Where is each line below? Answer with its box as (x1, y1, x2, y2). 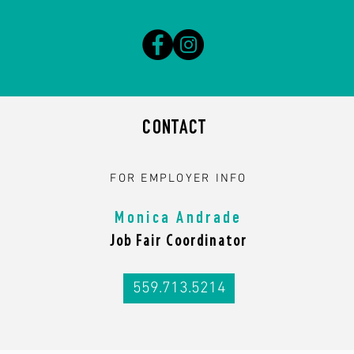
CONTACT (142, 119, 207, 139)
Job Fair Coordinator (109, 234, 248, 250)
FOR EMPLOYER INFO (110, 171, 247, 186)
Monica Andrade (115, 210, 243, 228)
